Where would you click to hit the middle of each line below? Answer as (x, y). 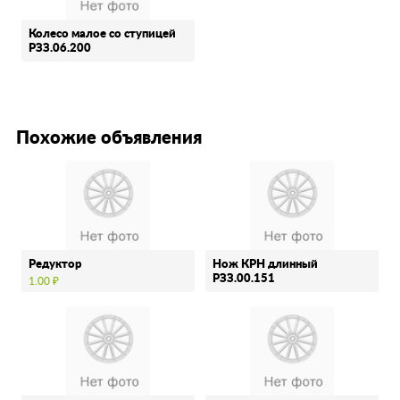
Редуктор (55, 264)
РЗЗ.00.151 (244, 279)
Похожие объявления (109, 138)
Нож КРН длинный (265, 264)
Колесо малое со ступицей (102, 35)
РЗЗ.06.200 (60, 49)
